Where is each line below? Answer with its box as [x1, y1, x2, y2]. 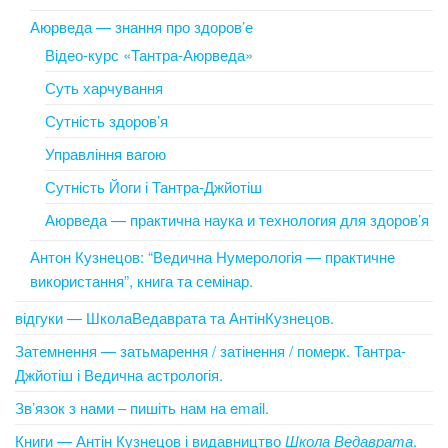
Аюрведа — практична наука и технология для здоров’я [45, 208, 429, 230]
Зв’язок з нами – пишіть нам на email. [15, 396, 269, 418]
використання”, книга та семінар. [30, 269, 253, 291]
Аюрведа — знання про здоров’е [30, 15, 253, 37]
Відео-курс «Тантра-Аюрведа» [45, 43, 253, 65]
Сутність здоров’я [45, 109, 168, 131]
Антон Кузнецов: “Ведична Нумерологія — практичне [30, 245, 395, 267]
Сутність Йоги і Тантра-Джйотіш [45, 175, 262, 197]
